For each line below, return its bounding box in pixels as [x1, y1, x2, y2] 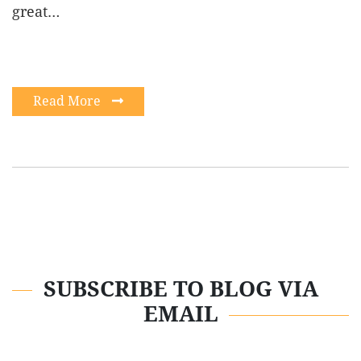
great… [12, 2, 60, 20]
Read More [33, 93, 104, 109]
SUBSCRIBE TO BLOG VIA [43, 276, 318, 302]
